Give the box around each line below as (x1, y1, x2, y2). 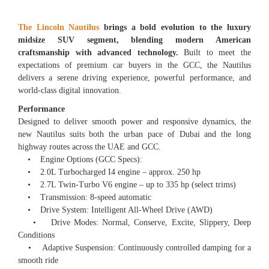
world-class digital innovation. (18, 85, 121, 95)
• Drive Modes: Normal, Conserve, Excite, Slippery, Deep (18, 217, 251, 227)
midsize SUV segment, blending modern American (18, 35, 251, 44)
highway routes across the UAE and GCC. (18, 142, 161, 151)
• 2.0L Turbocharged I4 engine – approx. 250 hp (18, 167, 201, 177)
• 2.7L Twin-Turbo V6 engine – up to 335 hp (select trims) (18, 180, 236, 189)
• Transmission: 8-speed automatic (18, 192, 151, 202)
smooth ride (18, 255, 58, 265)
